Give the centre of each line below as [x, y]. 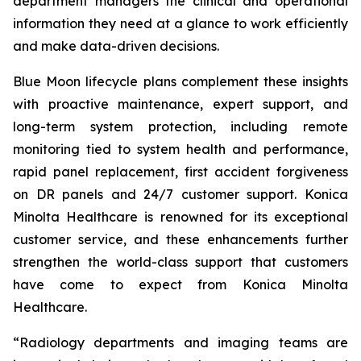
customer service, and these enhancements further [180, 239]
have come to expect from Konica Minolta [180, 284]
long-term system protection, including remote [180, 127]
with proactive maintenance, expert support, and [180, 104]
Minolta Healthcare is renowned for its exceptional [180, 217]
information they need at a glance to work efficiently [180, 23]
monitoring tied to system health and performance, [180, 149]
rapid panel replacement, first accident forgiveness [180, 172]
